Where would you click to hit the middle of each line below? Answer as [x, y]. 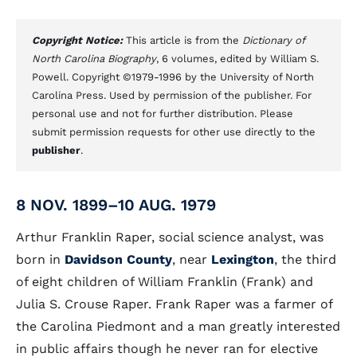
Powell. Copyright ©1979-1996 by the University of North [173, 77]
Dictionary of [273, 40]
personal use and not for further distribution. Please [163, 114]
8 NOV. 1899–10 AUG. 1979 [116, 205]
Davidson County [118, 259]
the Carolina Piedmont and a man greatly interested [178, 326]
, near [192, 259]
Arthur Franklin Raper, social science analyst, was [170, 237]
